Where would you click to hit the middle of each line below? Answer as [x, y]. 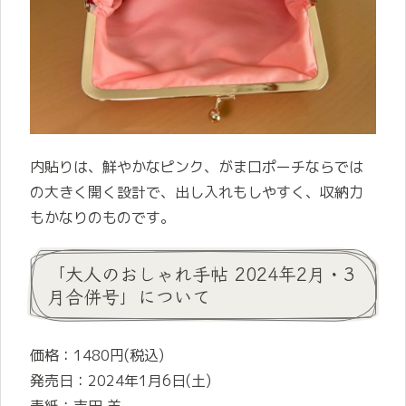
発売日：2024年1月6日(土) [121, 380]
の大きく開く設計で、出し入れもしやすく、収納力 [197, 192]
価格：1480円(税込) [97, 355]
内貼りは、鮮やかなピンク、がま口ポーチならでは [197, 167]
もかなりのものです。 [102, 217]
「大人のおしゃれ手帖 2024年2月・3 [201, 274]
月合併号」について [129, 296]
